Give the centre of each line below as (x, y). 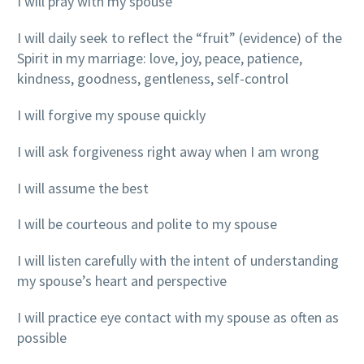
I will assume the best (83, 188)
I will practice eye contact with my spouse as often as (178, 317)
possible (42, 337)
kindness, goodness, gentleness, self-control (153, 79)
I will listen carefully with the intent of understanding (178, 261)
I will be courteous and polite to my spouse (147, 224)
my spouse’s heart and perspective (122, 281)
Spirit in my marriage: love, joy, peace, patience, (160, 58)
